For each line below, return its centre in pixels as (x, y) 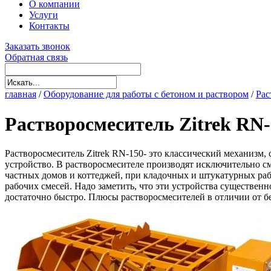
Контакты (49, 26)
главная (21, 94)
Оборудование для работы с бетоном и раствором (146, 94)
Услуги (44, 15)
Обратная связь (36, 57)
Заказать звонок (38, 47)
